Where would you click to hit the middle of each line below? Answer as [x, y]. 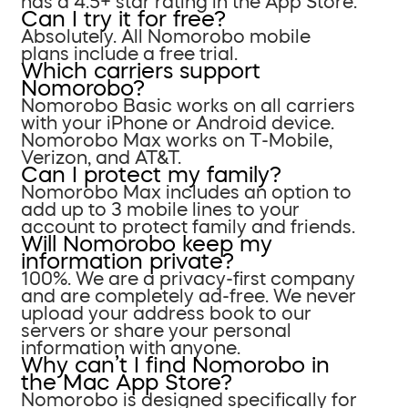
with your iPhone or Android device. [178, 122]
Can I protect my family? [151, 174]
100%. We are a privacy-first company [188, 278]
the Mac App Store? [127, 382]
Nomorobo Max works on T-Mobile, [177, 140]
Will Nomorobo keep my [147, 244]
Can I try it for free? [123, 19]
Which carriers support [141, 71]
